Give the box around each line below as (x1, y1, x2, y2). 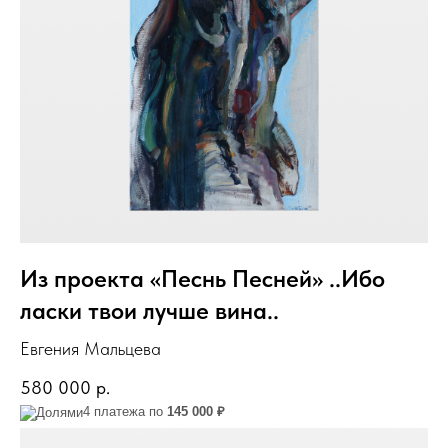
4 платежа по (83, 403, 167, 419)
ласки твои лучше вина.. (20, 295, 279, 325)
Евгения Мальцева (20, 337, 161, 359)
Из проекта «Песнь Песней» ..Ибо (20, 263, 385, 293)
